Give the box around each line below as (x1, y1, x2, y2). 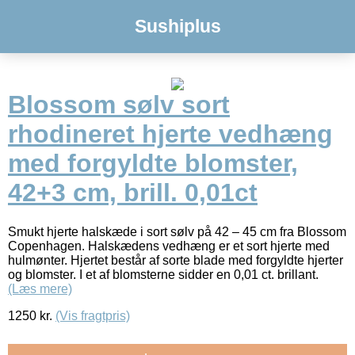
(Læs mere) (8, 281, 72, 296)
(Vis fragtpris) (55, 308, 130, 323)
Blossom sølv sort (8, 90, 230, 120)
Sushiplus (134, 16, 221, 36)
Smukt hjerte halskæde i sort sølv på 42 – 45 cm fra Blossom (8, 224, 346, 239)
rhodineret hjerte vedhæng (8, 120, 333, 149)
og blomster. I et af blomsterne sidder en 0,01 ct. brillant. (8, 267, 319, 281)
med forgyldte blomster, (8, 149, 298, 178)
